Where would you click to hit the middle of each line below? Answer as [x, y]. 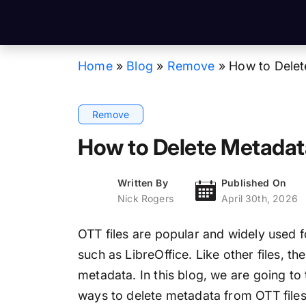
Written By [143, 183]
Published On [254, 183]
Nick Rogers [145, 199]
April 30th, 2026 [259, 199]
